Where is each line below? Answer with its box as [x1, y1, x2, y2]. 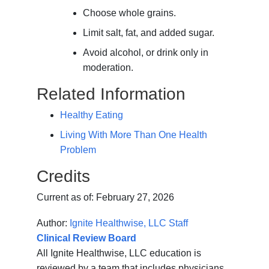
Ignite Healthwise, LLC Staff [70, 218, 189, 229]
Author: [37, 218, 70, 229]
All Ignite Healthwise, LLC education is [37, 248, 202, 259]
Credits [37, 167, 91, 186]
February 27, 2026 [96, 192, 175, 203]
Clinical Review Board [37, 233, 137, 244]
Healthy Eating [59, 110, 123, 121]
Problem [59, 145, 96, 156]
